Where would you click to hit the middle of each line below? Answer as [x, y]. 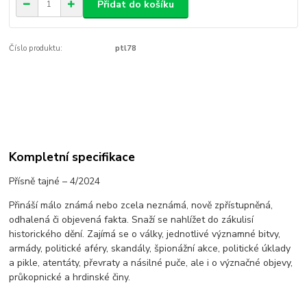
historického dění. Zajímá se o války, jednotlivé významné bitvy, [145, 234]
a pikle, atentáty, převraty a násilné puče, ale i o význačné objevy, [151, 263]
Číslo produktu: [36, 49]
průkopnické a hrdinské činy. [70, 278]
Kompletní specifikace [72, 157]
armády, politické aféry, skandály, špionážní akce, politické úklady [150, 249]
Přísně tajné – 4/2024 [55, 182]
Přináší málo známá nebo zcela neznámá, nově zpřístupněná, [141, 206]
